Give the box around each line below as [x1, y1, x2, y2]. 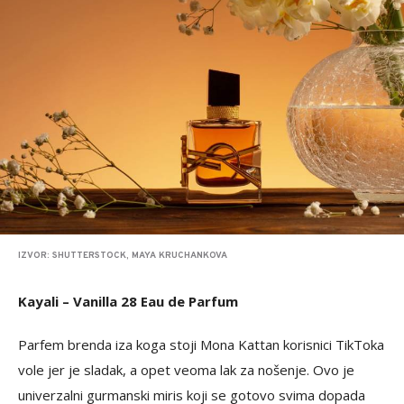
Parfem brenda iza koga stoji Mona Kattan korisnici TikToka [18, 335, 384, 353]
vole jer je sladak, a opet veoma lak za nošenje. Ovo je [18, 360, 354, 379]
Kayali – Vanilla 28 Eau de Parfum [18, 291, 238, 310]
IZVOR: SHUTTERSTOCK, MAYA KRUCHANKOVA [18, 249, 227, 262]
